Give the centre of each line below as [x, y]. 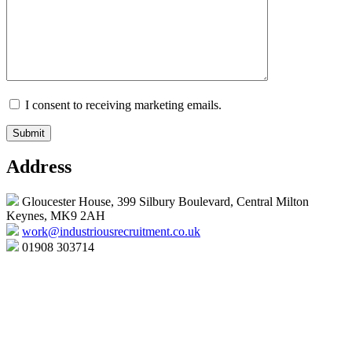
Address [39, 167]
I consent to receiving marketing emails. [122, 104]
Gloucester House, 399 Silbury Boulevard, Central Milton [165, 202]
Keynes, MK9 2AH [56, 216]
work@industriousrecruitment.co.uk [111, 232]
